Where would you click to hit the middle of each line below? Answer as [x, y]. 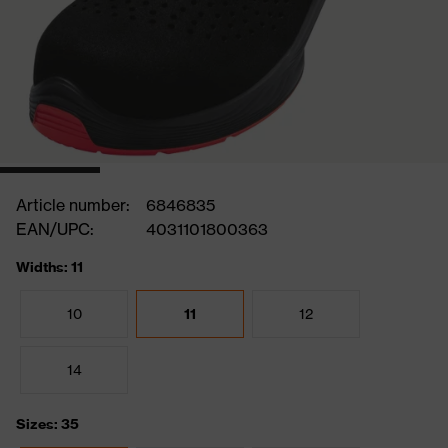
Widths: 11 [49, 267]
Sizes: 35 [47, 424]
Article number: [73, 205]
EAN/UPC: [55, 229]
